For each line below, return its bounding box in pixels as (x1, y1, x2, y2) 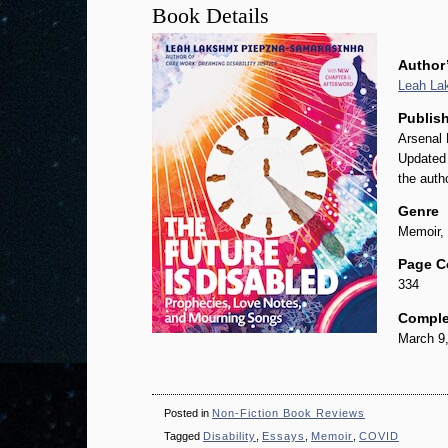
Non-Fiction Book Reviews (212, 406, 365, 419)
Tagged (164, 429, 203, 442)
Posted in (164, 406, 212, 419)
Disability (203, 429, 256, 442)
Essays (262, 429, 305, 442)
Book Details (152, 2, 269, 28)
